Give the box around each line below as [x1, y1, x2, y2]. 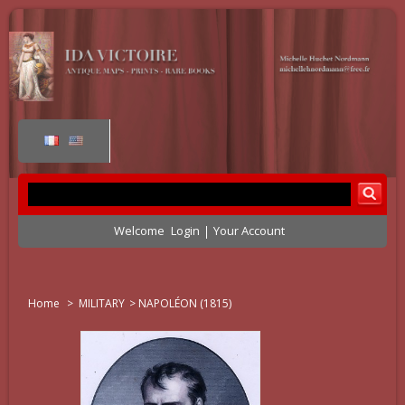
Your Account [212, 222, 285, 239]
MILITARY [79, 296, 125, 311]
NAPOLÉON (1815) [138, 296, 231, 311]
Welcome [113, 222, 167, 239]
